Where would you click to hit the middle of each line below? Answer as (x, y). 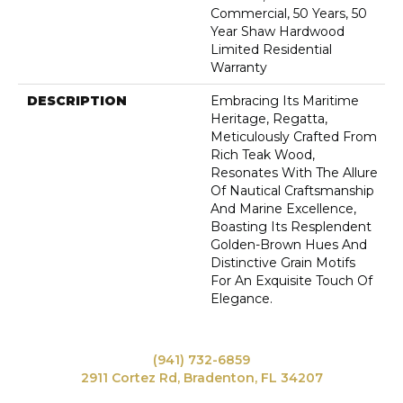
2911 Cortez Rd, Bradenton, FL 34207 (201, 378)
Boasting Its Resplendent (291, 227)
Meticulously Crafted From (294, 137)
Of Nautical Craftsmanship (292, 191)
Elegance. (242, 299)
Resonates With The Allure (294, 173)
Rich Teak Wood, (263, 155)
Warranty (239, 68)
